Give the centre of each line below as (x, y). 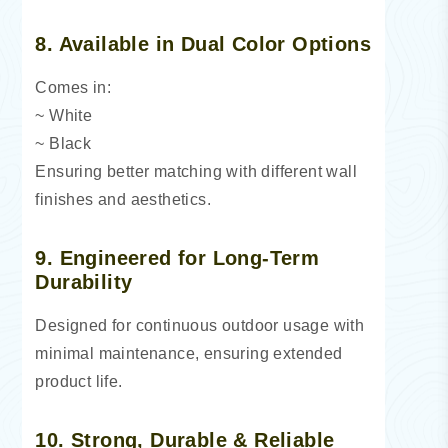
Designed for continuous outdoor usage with (200, 326)
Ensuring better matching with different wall (196, 172)
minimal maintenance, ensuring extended (189, 354)
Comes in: (73, 88)
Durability (84, 282)
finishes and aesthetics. (123, 200)
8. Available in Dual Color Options (203, 44)
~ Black (63, 144)
